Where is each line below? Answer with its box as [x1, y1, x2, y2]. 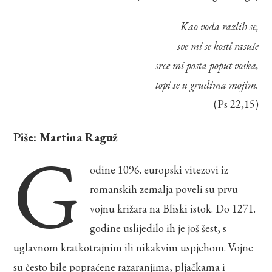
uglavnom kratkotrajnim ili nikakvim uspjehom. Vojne [13, 240, 254, 254]
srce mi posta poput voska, [155, 58, 259, 72]
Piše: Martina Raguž [13, 129, 118, 145]
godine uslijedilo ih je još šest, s [89, 220, 226, 235]
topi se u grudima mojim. [155, 77, 259, 92]
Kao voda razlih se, [180, 19, 259, 33]
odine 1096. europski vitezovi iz [89, 162, 228, 177]
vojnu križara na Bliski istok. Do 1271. [89, 201, 256, 216]
